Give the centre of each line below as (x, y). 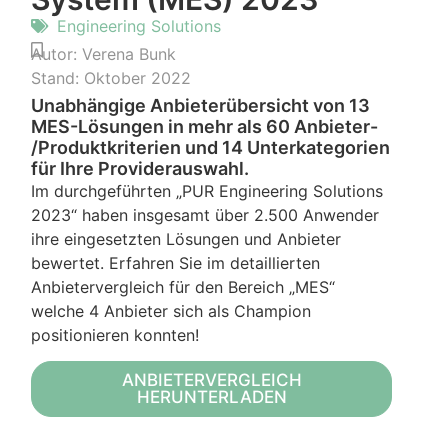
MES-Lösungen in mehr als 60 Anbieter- (205, 127)
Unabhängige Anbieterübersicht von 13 (201, 106)
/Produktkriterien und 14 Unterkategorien (211, 148)
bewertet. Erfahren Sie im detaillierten (176, 263)
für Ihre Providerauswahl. (140, 169)
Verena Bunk (129, 54)
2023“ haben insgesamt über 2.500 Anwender (205, 215)
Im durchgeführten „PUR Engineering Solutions (207, 191)
